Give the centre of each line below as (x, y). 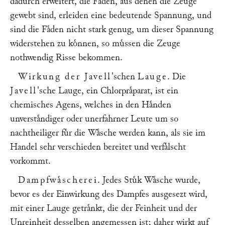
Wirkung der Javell (65, 77)
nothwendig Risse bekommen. (66, 58)
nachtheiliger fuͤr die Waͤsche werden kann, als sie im (108, 133)
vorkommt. (30, 161)
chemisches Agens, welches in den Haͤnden (91, 105)
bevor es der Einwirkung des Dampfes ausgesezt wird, (109, 194)
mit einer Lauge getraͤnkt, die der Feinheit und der (103, 208)
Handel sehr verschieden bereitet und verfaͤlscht (98, 147)
